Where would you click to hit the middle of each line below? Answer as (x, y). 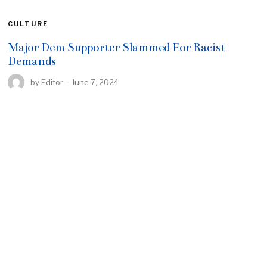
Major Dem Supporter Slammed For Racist (117, 47)
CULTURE (28, 24)
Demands (32, 61)
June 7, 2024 (95, 82)
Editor (52, 82)
